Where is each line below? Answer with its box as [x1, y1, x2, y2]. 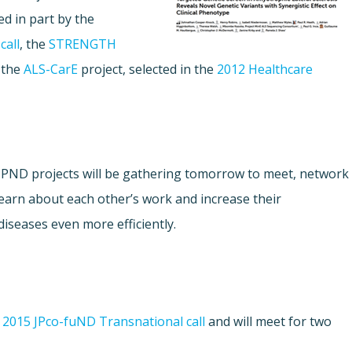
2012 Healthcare [217, 60, 313, 79]
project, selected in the [78, 60, 218, 79]
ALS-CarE [24, 60, 79, 79]
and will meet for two [205, 313, 332, 331]
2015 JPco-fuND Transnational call [2, 313, 206, 331]
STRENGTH [49, 35, 117, 53]
